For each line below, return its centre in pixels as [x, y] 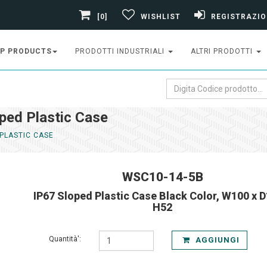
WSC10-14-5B [162, 177]
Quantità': [65, 239]
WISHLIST [161, 16]
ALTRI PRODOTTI [223, 51]
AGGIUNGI [216, 240]
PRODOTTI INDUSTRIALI [121, 51]
